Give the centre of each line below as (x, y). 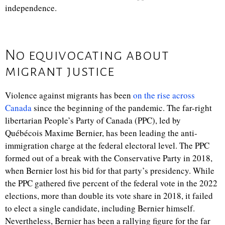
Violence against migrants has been (69, 95)
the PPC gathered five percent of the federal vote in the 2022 (111, 183)
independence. (31, 8)
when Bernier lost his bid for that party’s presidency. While (110, 171)
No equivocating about (87, 55)
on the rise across (164, 95)
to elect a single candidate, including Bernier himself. (100, 208)
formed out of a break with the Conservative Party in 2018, (109, 158)
